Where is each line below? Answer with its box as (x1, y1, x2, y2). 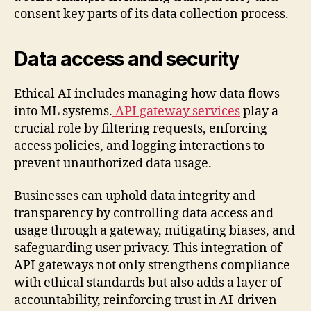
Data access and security (14, 47, 239, 71)
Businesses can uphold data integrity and (14, 188, 255, 205)
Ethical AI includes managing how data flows (14, 85, 280, 102)
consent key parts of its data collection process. (14, 6, 289, 22)
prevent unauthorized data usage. (14, 155, 212, 171)
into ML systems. (14, 103, 112, 119)
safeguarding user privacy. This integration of (14, 240, 282, 257)
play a (240, 103, 278, 119)
